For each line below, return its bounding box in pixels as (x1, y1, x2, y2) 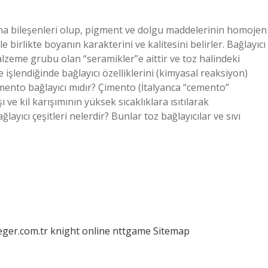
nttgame (112, 224, 151, 237)
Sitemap (153, 224, 190, 237)
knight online (50, 224, 110, 237)
